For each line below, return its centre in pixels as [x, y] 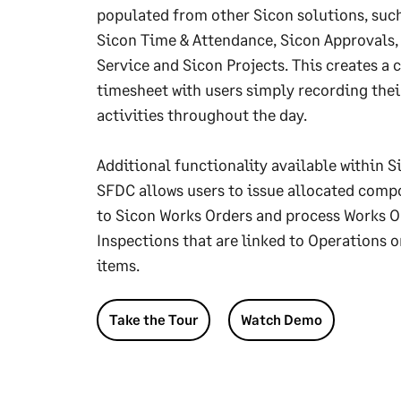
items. [118, 265]
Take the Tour [154, 319]
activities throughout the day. [202, 115]
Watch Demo [282, 319]
